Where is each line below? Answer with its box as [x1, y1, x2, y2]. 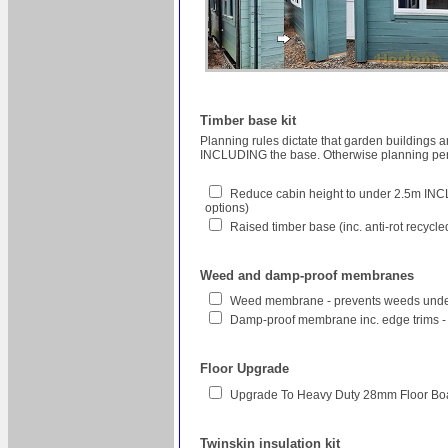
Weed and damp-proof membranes [200, 268, 414, 284]
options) [205, 200, 249, 215]
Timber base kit [200, 112, 296, 128]
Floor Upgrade [200, 361, 289, 377]
